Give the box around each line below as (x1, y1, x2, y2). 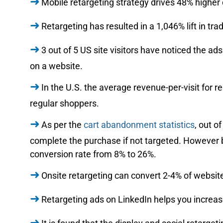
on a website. (30, 60, 83, 71)
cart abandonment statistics (84, 119, 195, 130)
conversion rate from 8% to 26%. (30, 148, 156, 159)
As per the (41, 119, 84, 130)
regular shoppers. (30, 98, 99, 109)
